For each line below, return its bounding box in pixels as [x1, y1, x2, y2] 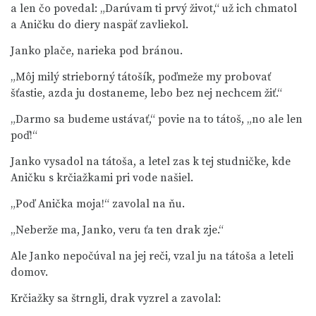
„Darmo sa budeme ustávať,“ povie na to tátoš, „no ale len [11, 112, 303, 126]
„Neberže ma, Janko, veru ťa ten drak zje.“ [11, 223, 224, 237]
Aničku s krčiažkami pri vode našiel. [11, 171, 193, 185]
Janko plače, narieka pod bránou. [11, 44, 183, 58]
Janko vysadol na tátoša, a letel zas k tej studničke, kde [11, 154, 291, 169]
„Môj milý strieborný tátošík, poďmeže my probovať [11, 70, 271, 84]
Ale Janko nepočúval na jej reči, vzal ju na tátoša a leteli [11, 249, 293, 263]
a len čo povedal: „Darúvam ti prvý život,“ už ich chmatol [11, 1, 297, 16]
